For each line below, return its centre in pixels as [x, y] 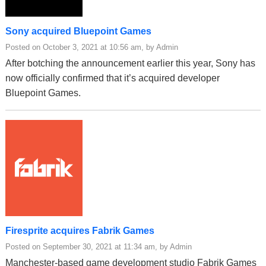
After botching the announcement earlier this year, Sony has [130, 63]
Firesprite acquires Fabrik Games [80, 231]
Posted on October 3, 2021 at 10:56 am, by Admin [92, 47]
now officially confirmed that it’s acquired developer [113, 78]
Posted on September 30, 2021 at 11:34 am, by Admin [99, 247]
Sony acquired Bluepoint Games [78, 31]
